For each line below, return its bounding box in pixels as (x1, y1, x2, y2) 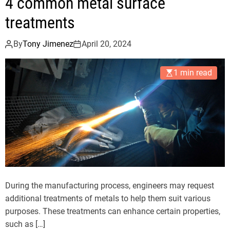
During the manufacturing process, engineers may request (5, 181, 214, 191)
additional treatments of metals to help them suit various (5, 194, 210, 204)
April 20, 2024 (82, 39, 131, 49)
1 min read (174, 68, 212, 78)
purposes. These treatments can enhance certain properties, (5, 206, 220, 217)
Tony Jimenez (23, 39, 73, 49)
